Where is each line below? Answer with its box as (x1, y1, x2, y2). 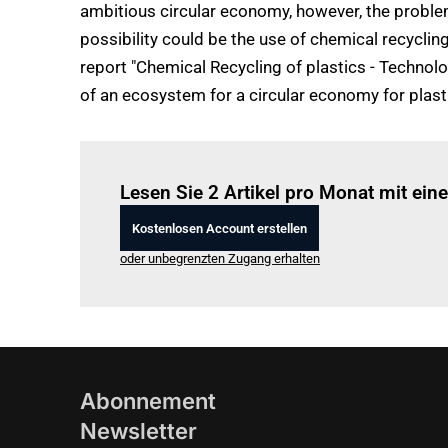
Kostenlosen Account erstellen (132, 220, 307, 236)
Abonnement (80, 388, 216, 414)
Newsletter (80, 418, 197, 444)
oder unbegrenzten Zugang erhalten (120, 251, 320, 266)
